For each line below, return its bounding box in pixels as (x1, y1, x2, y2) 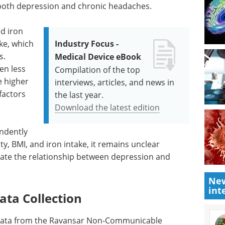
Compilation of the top (55, 64, 141, 75)
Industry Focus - (55, 38, 119, 50)
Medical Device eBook (55, 51, 142, 63)
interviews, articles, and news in (55, 77, 175, 88)
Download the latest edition (55, 102, 160, 113)
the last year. (55, 89, 104, 100)
